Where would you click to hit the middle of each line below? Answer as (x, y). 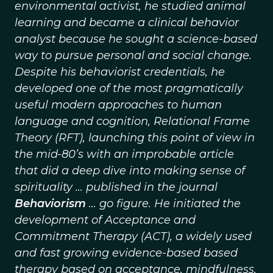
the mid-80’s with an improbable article (124, 154)
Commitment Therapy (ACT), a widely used (133, 236)
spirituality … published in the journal (116, 187)
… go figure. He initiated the (163, 204)
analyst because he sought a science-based (136, 39)
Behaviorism (50, 204)
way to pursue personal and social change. (133, 55)
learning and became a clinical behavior (127, 23)
